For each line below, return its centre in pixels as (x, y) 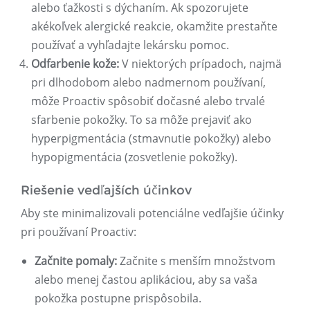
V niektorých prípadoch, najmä (200, 64)
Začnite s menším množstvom (196, 261)
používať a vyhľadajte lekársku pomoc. (130, 45)
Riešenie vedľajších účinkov (106, 191)
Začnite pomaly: (76, 261)
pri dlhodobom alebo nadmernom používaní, (148, 83)
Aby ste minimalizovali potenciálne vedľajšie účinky (152, 213)
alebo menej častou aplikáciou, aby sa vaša (146, 280)
